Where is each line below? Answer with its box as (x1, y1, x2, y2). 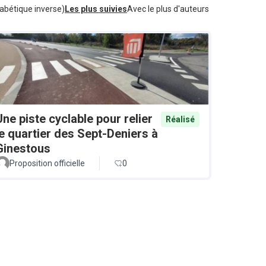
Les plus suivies (65, 4, 127, 14)
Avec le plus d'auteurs (127, 4, 209, 14)
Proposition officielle (9, 159, 85, 169)
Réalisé (166, 115, 195, 125)
